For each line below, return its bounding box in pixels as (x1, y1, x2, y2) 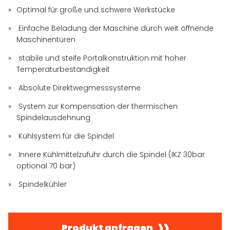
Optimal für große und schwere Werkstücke (16, 4, 176, 15)
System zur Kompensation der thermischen (16, 101, 178, 111)
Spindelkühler (16, 179, 67, 189)
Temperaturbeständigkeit (16, 64, 110, 74)
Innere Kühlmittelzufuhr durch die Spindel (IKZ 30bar (16, 149, 205, 160)
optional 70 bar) (16, 160, 76, 171)
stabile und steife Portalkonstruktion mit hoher (16, 52, 187, 63)
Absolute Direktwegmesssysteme (16, 82, 141, 93)
